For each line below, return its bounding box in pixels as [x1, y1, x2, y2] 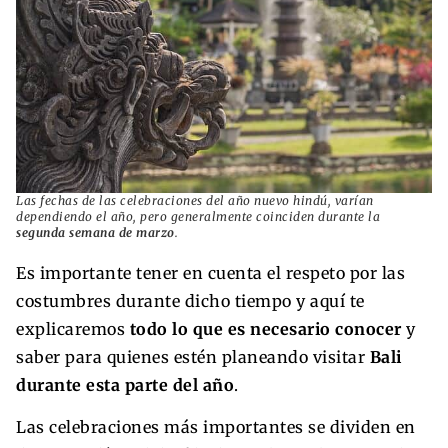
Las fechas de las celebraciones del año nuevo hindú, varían [16, 193, 374, 209]
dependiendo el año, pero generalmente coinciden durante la [16, 209, 380, 225]
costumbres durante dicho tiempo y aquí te [16, 291, 365, 312]
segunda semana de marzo [16, 225, 175, 241]
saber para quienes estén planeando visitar [16, 347, 370, 368]
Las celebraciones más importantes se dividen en [16, 417, 416, 438]
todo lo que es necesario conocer [129, 319, 402, 340]
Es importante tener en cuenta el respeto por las [16, 263, 405, 284]
